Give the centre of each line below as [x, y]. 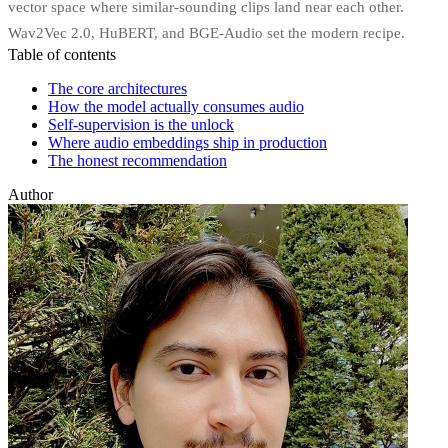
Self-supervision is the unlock [141, 124]
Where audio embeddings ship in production [187, 142]
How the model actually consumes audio [176, 106]
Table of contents [62, 54]
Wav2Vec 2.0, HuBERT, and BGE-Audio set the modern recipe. [206, 32]
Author [30, 194]
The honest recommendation [137, 160]
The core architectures [117, 88]
